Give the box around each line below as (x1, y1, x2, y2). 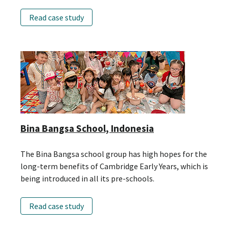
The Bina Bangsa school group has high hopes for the (20, 149, 207, 159)
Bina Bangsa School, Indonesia (20, 122, 154, 135)
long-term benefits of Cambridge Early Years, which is (20, 161, 208, 172)
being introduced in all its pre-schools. (20, 173, 154, 184)
